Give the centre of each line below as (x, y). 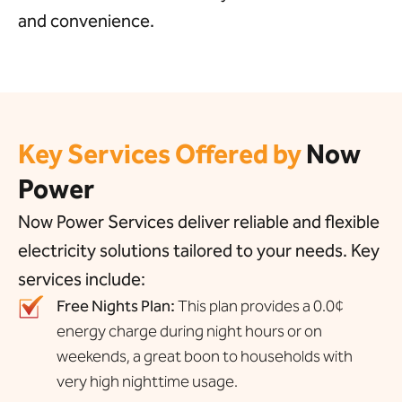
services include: (82, 280)
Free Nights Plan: (115, 306)
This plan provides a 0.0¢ (259, 306)
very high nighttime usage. (147, 382)
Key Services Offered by (160, 155)
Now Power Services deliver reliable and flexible (199, 222)
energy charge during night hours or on (189, 332)
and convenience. (86, 20)
